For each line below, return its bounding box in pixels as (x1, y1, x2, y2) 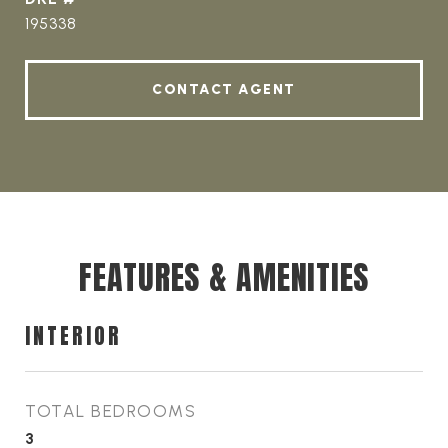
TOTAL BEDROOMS (25, 401, 196, 421)
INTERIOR (25, 320, 122, 352)
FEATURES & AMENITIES (79, 253, 369, 302)
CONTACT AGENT (152, 81, 296, 98)
